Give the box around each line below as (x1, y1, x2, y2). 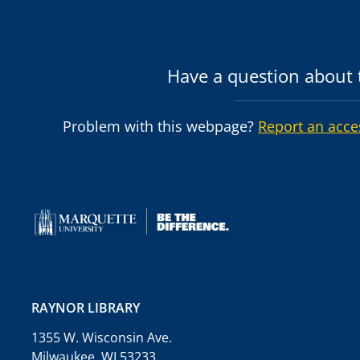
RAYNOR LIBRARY (31, 299, 140, 317)
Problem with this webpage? (62, 117, 258, 136)
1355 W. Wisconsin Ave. (31, 329, 172, 346)
